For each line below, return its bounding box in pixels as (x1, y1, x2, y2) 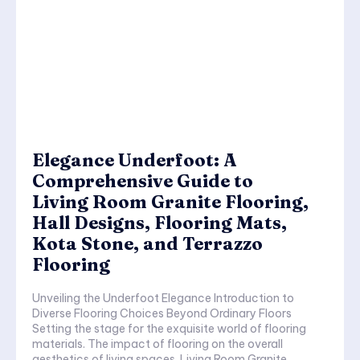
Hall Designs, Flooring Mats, (32, 211, 287, 235)
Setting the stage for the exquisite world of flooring (32, 321, 306, 337)
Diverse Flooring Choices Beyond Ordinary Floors (32, 306, 292, 321)
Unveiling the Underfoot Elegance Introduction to (32, 291, 214, 306)
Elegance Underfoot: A (32, 149, 236, 172)
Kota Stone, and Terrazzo (32, 232, 263, 256)
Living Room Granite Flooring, (32, 190, 309, 214)
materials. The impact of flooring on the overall (32, 337, 88, 352)
